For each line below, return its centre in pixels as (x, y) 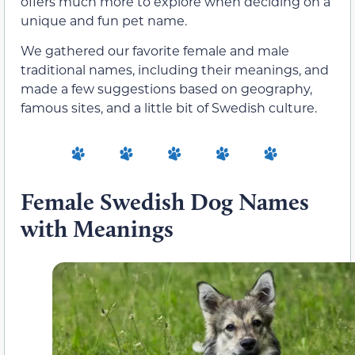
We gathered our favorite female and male (155, 51)
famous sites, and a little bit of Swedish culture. (169, 108)
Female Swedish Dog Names (165, 201)
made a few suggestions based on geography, (166, 89)
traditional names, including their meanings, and (175, 70)
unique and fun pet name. (104, 20)
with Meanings (100, 228)
